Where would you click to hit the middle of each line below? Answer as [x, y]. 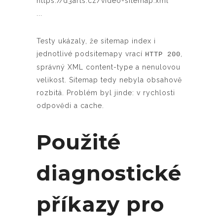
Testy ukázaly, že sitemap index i [96, 41]
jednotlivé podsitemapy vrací [91, 54]
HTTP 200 [163, 54]
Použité [79, 142]
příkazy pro [100, 204]
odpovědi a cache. [70, 105]
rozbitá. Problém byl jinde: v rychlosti [106, 92]
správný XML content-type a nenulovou [109, 67]
